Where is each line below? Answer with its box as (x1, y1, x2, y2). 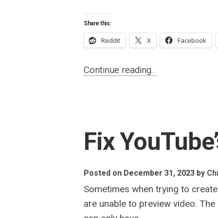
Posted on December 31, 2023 (84, 168, 195, 178)
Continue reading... (84, 64, 157, 75)
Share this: (84, 20, 111, 27)
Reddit (101, 36, 120, 45)
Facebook (178, 36, 206, 45)
